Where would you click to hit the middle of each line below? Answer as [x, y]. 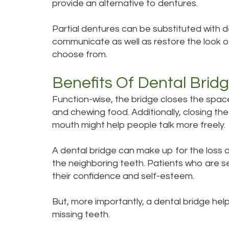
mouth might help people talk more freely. [139, 125]
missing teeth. [81, 214]
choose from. [80, 54]
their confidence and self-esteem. [123, 176]
